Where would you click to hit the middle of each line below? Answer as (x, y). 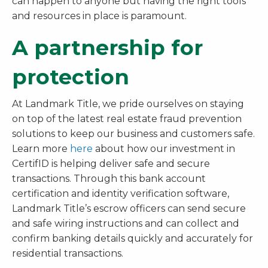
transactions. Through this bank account (109, 178)
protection (71, 77)
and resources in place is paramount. (102, 16)
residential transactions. (68, 253)
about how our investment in (164, 148)
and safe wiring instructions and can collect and (126, 223)
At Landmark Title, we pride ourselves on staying (128, 103)
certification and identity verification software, (121, 193)
